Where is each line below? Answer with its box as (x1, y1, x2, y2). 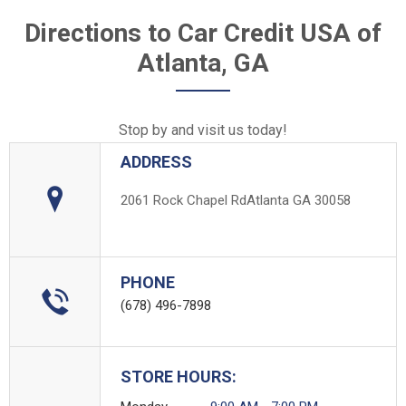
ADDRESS (121, 151, 192, 171)
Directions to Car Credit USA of (24, 17, 382, 48)
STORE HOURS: (121, 366, 237, 386)
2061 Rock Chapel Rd (121, 191, 246, 208)
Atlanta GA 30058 (246, 191, 351, 208)
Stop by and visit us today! (119, 121, 287, 139)
